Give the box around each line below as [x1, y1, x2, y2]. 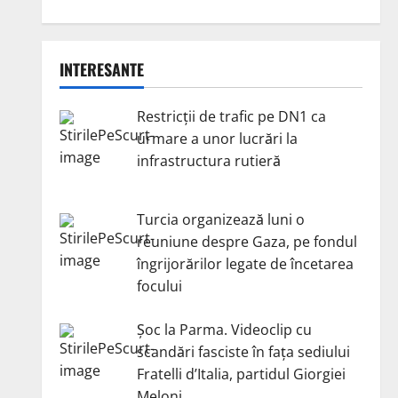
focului [136, 276, 182, 297]
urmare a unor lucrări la [136, 129, 298, 149]
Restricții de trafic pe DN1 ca [136, 107, 326, 127]
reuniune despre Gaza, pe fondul [136, 232, 357, 252]
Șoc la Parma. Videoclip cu [136, 320, 312, 340]
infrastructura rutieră [136, 151, 281, 171]
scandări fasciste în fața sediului [136, 342, 350, 362]
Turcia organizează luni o [136, 210, 305, 230]
